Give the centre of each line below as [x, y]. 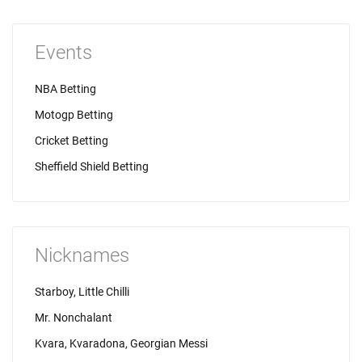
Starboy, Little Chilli [82, 292]
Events [63, 53]
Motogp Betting [74, 115]
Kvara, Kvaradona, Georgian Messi [121, 343]
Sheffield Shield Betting [92, 166]
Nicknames [82, 255]
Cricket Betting [72, 141]
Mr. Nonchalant [74, 318]
